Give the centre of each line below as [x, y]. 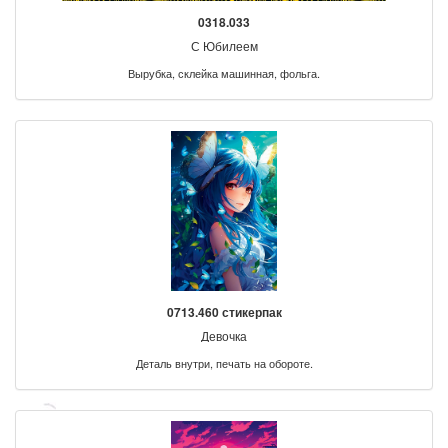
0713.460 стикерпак [224, 311]
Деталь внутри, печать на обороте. [224, 362]
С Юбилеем [224, 45]
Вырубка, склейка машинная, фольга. [224, 72]
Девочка [224, 335]
